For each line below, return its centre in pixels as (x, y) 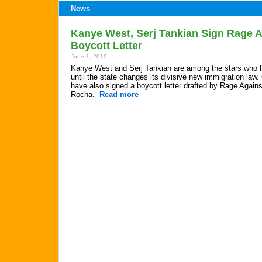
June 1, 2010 (89, 56)
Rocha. (85, 94)
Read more (119, 94)
